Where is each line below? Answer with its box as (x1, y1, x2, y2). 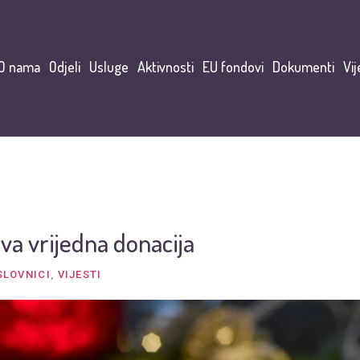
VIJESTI (57, 268, 102, 280)
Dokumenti (272, 57, 334, 76)
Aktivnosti (137, 57, 194, 76)
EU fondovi (202, 57, 264, 76)
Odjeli (49, 57, 80, 76)
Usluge (89, 57, 129, 76)
